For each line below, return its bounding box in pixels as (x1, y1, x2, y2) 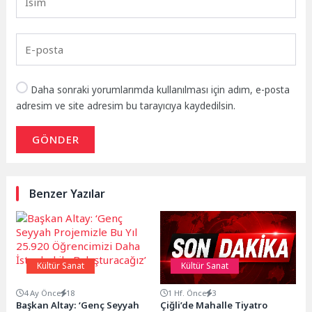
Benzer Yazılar (29, 186, 106, 202)
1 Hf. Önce (168, 287, 206, 298)
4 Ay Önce (24, 287, 61, 298)
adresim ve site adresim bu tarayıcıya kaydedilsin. (16, 99, 236, 112)
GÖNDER (31, 132, 79, 147)
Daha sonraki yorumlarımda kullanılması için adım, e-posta (31, 83, 290, 96)
